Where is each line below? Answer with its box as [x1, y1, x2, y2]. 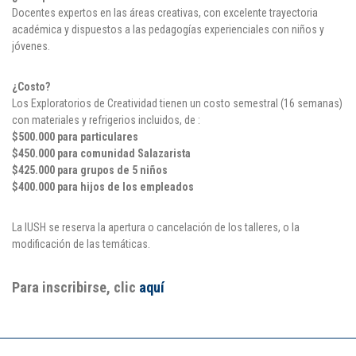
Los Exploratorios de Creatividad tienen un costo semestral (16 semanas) [12, 97, 342, 110]
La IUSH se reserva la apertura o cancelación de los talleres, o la [12, 221, 300, 234]
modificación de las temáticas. [12, 238, 150, 251]
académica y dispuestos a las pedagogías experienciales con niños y [12, 23, 324, 37]
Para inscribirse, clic [12, 279, 139, 296]
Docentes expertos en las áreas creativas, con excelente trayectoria [12, 6, 318, 20]
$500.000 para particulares [12, 130, 138, 144]
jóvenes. [12, 40, 50, 53]
